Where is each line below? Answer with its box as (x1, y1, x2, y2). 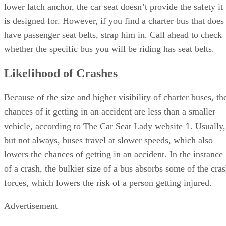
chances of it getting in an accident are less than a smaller (4, 106, 215, 117)
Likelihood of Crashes (4, 67, 118, 80)
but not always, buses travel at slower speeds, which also (4, 135, 213, 145)
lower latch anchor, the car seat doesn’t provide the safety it (4, 2, 223, 12)
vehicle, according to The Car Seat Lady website (4, 121, 185, 131)
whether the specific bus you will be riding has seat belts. (4, 44, 214, 54)
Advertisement (4, 201, 58, 211)
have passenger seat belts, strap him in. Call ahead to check (4, 30, 222, 40)
